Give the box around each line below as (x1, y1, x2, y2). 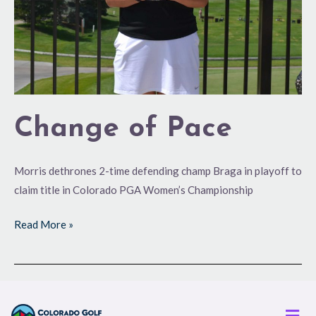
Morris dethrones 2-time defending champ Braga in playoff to (14, 164, 302, 177)
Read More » (14, 218, 73, 231)
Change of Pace (14, 114, 232, 143)
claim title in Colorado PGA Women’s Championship (14, 183, 253, 196)
